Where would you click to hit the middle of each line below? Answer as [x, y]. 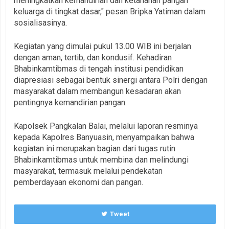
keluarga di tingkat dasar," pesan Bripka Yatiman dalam [110, 11]
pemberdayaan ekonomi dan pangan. [78, 182]
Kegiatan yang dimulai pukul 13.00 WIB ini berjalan [102, 46]
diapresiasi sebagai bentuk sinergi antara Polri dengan [111, 80]
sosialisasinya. [40, 22]
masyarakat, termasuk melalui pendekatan [88, 171]
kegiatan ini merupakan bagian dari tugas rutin [95, 148]
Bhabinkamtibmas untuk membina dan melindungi [101, 159]
